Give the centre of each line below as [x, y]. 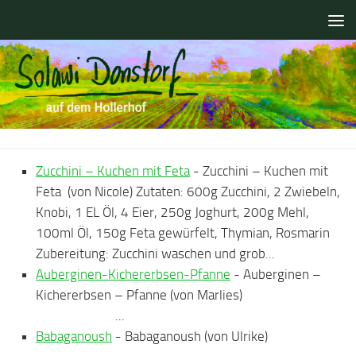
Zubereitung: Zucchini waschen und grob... [155, 253]
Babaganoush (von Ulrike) [233, 336]
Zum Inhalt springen [77, 23]
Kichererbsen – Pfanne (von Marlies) [188, 295]
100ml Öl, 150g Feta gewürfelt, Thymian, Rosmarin [183, 233]
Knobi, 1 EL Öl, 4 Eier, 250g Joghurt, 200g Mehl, [172, 212]
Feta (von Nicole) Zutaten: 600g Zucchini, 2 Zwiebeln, [188, 192]
